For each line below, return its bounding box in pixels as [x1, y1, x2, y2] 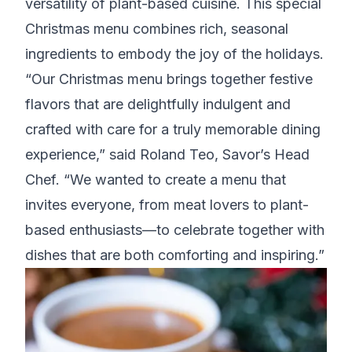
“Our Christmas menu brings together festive [25, 71, 313, 88]
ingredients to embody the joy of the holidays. [25, 46, 324, 63]
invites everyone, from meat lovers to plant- [25, 196, 309, 214]
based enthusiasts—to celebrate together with [25, 222, 324, 239]
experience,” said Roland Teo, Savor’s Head [25, 146, 310, 163]
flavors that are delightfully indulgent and [25, 96, 291, 113]
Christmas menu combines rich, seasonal [25, 20, 288, 38]
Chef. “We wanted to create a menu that [25, 171, 286, 189]
